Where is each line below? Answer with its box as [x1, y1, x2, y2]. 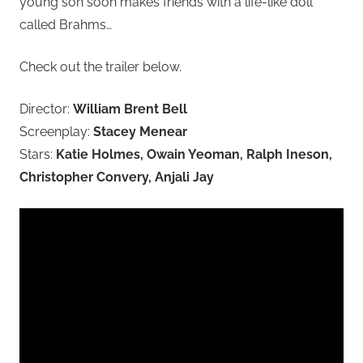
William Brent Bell [73, 101, 187, 117]
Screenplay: [19, 124, 93, 140]
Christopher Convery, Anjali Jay [19, 169, 214, 186]
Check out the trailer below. [19, 59, 181, 75]
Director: [19, 101, 73, 117]
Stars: [19, 147, 56, 163]
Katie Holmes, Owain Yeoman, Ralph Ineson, [56, 147, 332, 163]
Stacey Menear [93, 124, 187, 140]
